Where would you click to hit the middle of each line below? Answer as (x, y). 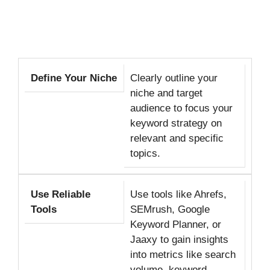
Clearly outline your (174, 78)
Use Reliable (61, 194)
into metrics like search (183, 254)
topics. (145, 153)
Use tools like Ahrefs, (178, 194)
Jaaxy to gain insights (179, 239)
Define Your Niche (74, 78)
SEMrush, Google (170, 209)
